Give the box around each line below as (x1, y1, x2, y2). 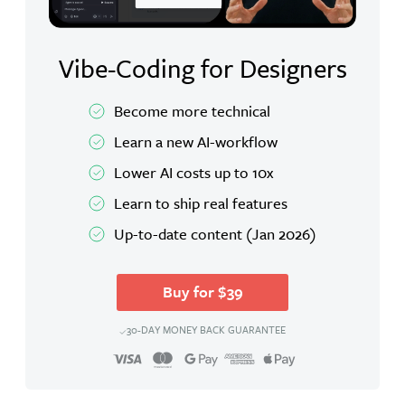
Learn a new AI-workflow (114, 129, 278, 153)
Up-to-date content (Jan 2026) (114, 221, 316, 245)
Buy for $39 (162, 279, 243, 303)
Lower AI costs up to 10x (114, 160, 273, 184)
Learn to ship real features (114, 191, 287, 214)
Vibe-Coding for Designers (58, 49, 347, 86)
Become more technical (114, 99, 270, 122)
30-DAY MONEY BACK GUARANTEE (127, 321, 286, 337)
